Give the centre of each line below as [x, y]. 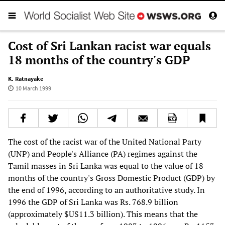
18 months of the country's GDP [99, 60]
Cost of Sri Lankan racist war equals [109, 45]
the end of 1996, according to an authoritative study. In [106, 190]
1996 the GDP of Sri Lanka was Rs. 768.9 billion [93, 202]
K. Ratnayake [26, 78]
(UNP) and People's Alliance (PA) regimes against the [103, 153]
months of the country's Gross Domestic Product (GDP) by [111, 178]
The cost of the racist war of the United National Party [105, 141]
